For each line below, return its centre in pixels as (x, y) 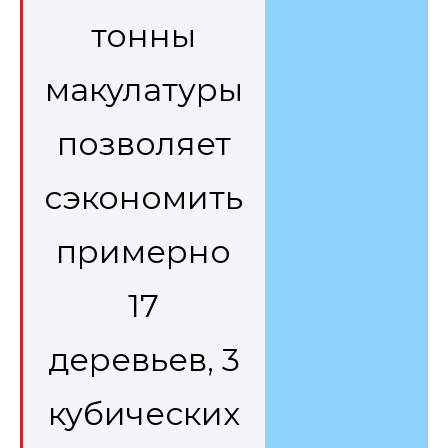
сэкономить (144, 198)
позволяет (143, 144)
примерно (144, 252)
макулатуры (143, 90)
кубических (143, 414)
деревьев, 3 (143, 360)
